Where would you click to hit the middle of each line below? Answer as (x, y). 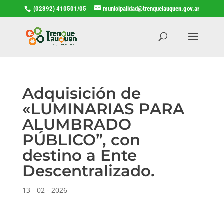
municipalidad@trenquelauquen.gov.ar (151, 8)
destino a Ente (79, 155)
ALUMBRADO (77, 124)
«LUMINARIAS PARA (103, 109)
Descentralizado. (88, 171)
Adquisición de (81, 93)
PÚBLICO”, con (81, 140)
